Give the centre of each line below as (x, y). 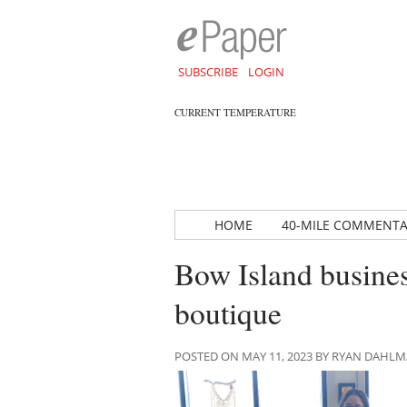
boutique (228, 313)
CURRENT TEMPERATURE (235, 112)
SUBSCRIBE (208, 72)
